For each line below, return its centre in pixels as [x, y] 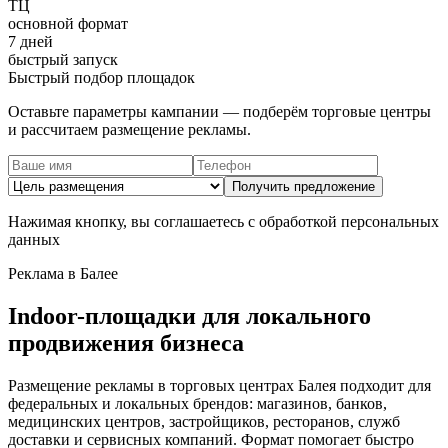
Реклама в [44, 273]
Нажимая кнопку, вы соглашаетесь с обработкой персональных [223, 221]
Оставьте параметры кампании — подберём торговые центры [219, 111]
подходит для [383, 385]
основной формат [68, 23]
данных [34, 239]
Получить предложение [303, 186]
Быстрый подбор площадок [101, 77]
